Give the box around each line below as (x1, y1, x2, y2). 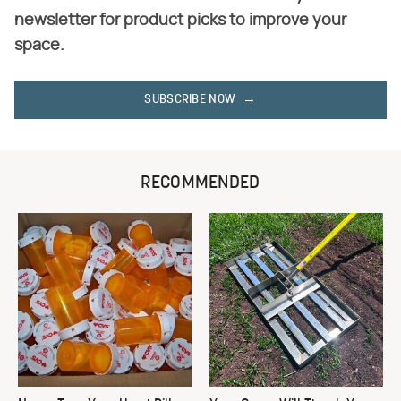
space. (14, 38, 64, 55)
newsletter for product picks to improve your (14, 13, 346, 30)
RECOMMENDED (141, 175, 260, 193)
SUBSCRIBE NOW (144, 93, 236, 107)
